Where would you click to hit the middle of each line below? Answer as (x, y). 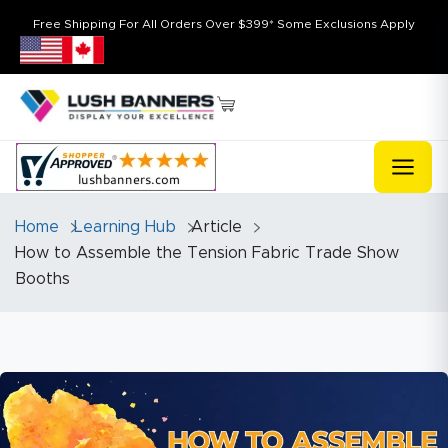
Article (216, 226)
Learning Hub (125, 226)
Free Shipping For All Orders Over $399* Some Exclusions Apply (224, 24)
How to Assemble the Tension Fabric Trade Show (207, 252)
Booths (42, 278)
